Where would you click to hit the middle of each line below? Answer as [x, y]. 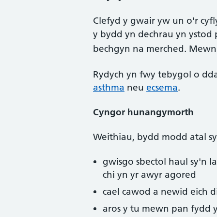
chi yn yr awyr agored [149, 175]
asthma [109, 87]
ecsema [162, 87]
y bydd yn [116, 34]
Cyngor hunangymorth [143, 112]
